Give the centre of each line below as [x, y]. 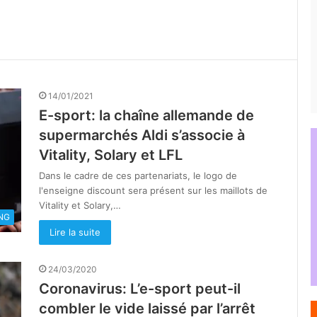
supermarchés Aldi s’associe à [142, 135]
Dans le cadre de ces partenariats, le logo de [138, 175]
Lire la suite [75, 232]
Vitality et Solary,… [80, 205]
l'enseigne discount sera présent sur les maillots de [153, 190]
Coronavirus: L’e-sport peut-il [140, 289]
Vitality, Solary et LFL [111, 155]
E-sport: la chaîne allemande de [146, 115]
